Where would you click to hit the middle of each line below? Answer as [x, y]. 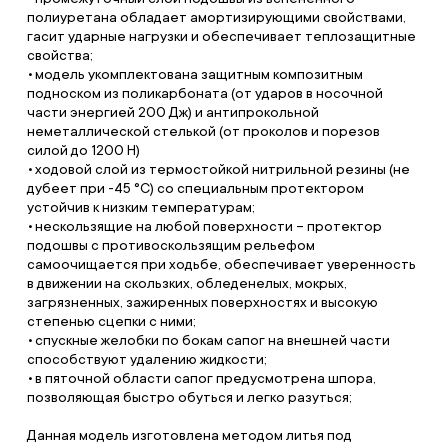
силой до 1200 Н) [83, 150]
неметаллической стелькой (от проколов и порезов [203, 131]
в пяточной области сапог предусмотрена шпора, [205, 378]
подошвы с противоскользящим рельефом [170, 245]
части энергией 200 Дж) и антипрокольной [172, 112]
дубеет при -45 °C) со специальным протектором [195, 188]
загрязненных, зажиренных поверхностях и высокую [202, 302]
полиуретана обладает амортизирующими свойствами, [216, 17]
